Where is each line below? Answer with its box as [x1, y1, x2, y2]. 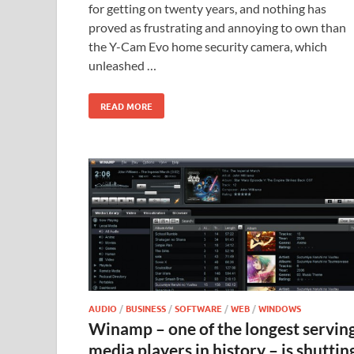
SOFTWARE [175, 302, 222, 315]
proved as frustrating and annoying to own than [88, 20, 346, 36]
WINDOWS [258, 302, 301, 315]
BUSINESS [126, 302, 166, 315]
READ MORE [100, 100, 153, 113]
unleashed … [88, 58, 156, 73]
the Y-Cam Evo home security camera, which [88, 39, 327, 55]
